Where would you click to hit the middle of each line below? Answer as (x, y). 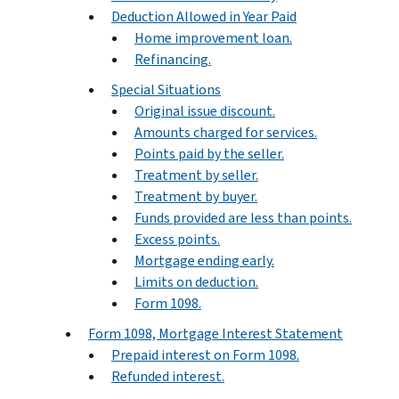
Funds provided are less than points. (243, 217)
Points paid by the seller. (209, 153)
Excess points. (177, 239)
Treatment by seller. (196, 175)
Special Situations (166, 89)
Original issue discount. (205, 110)
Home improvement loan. (213, 37)
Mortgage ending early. (204, 260)
